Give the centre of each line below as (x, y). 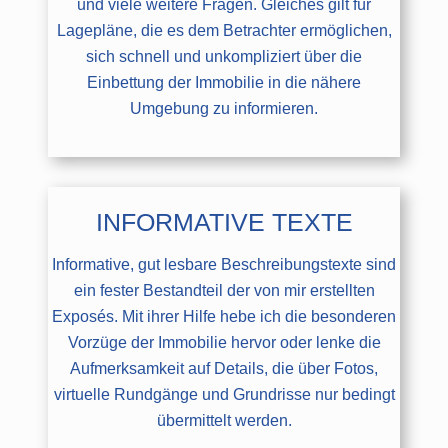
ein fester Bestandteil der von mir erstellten (224, 290)
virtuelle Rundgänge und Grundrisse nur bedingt (224, 394)
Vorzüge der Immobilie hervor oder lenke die (224, 342)
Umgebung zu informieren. (224, 108)
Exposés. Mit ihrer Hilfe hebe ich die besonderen (224, 316)
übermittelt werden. (224, 420)
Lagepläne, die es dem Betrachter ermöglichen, (224, 30)
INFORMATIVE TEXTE (224, 221)
